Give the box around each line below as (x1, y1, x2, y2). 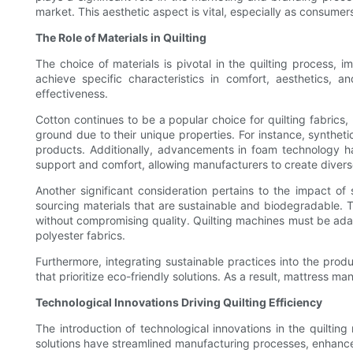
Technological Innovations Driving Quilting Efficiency (35, 295, 322, 310)
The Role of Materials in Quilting (35, 31, 206, 45)
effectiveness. (35, 87, 108, 101)
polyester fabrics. (35, 229, 125, 243)
